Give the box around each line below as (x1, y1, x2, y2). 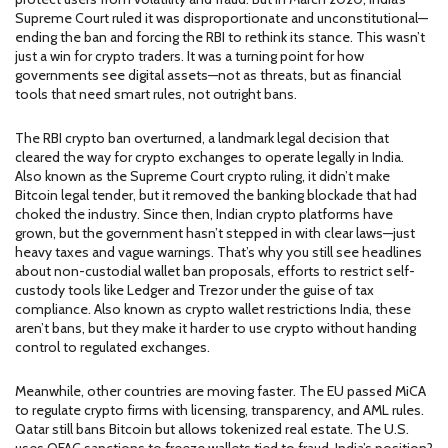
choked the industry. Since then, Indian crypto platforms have (15, 205, 393, 223)
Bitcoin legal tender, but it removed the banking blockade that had (15, 186, 417, 204)
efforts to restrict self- (277, 262, 415, 280)
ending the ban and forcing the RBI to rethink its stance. (15, 28, 353, 46)
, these (369, 300, 411, 318)
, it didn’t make (302, 167, 390, 185)
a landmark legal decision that (208, 129, 389, 147)
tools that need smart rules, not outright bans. (15, 85, 297, 103)
